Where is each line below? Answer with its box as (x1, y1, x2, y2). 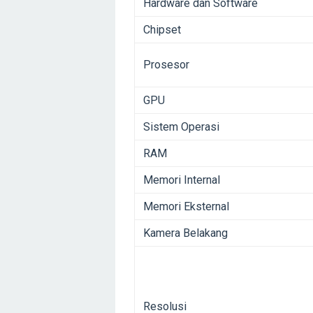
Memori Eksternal (143, 200, 229, 214)
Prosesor (143, 58, 189, 72)
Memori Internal (143, 173, 220, 187)
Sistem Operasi (143, 120, 219, 134)
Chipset (143, 23, 181, 37)
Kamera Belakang (143, 226, 228, 240)
